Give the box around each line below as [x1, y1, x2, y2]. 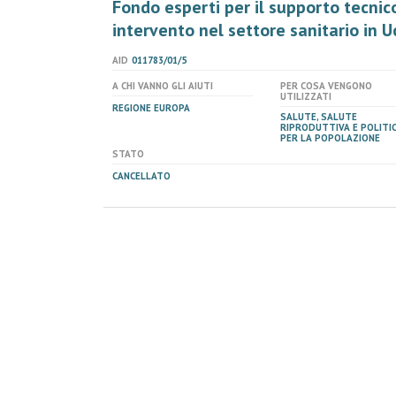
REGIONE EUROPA [112, 102, 190, 114]
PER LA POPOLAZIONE [280, 132, 380, 144]
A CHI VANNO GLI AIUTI [112, 80, 213, 92]
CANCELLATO [112, 170, 171, 182]
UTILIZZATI [280, 90, 331, 103]
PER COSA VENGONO [280, 80, 372, 92]
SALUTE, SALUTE [280, 110, 357, 123]
